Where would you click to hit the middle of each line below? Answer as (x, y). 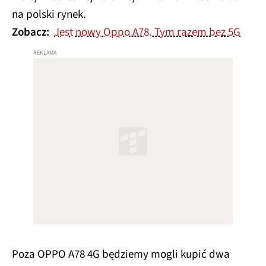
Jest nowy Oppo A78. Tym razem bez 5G (147, 32)
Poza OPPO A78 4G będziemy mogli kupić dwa (121, 254)
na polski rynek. (49, 15)
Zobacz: (32, 32)
